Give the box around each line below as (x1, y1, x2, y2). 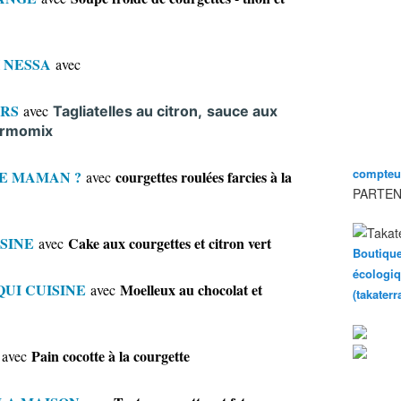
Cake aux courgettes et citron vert (68, 233, 271, 253)
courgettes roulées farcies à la (115, 166, 292, 187)
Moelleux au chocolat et (120, 279, 262, 300)
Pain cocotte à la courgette (31, 346, 190, 366)
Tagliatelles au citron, (53, 102, 202, 120)
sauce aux (207, 102, 277, 120)
